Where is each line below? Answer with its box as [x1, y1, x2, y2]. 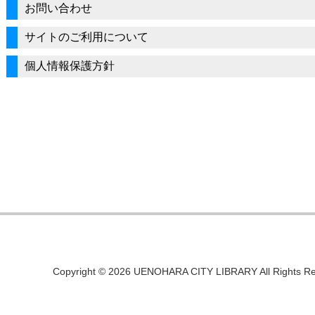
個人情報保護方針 [25, 60, 115, 72]
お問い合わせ [25, 2, 92, 15]
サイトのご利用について [25, 31, 148, 44]
